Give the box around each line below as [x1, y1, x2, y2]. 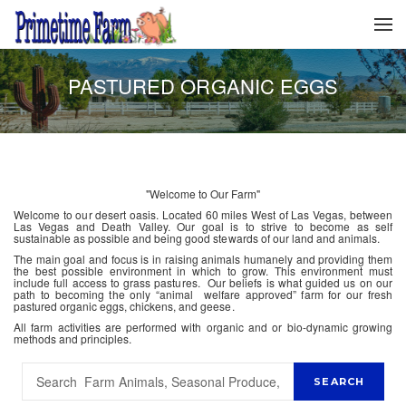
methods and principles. [14, 331, 132, 346]
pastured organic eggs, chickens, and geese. [14, 298, 235, 314]
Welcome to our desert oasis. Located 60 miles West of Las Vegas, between [14, 207, 392, 222]
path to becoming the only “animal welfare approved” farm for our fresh [14, 286, 392, 302]
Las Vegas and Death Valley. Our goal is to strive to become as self [14, 218, 392, 234]
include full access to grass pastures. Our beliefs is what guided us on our [14, 275, 392, 290]
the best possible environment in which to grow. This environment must [14, 263, 392, 278]
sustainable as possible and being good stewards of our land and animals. [14, 230, 380, 246]
